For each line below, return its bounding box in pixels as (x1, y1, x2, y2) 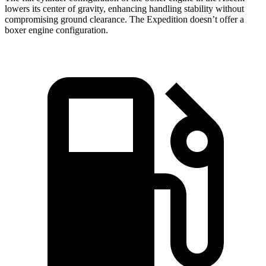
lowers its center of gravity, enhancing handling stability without (5, 4, 244, 14)
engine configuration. (26, 25, 108, 36)
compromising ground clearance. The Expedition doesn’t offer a (5, 14, 244, 25)
